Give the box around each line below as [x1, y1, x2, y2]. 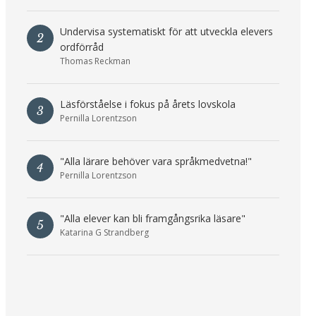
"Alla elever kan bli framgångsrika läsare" [59, 212, 245, 226]
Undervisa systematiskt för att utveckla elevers [59, 25, 273, 39]
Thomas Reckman [59, 55, 130, 68]
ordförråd [59, 40, 104, 54]
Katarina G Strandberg [59, 226, 149, 239]
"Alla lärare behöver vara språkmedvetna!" [59, 154, 252, 169]
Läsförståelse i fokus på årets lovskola [59, 97, 236, 111]
